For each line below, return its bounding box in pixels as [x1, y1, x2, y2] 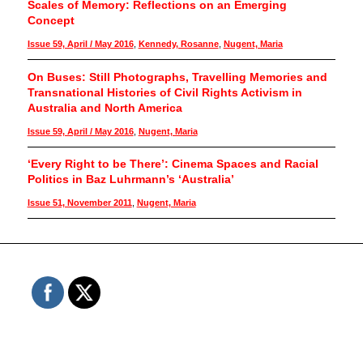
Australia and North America [27, 100, 182, 114]
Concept [27, 14, 75, 27]
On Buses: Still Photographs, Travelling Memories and [27, 70, 327, 83]
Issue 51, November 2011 [27, 198, 132, 208]
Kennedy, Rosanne [138, 39, 219, 49]
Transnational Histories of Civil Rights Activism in [27, 85, 302, 99]
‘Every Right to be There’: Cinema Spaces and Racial [27, 157, 318, 171]
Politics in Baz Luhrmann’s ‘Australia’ [27, 173, 234, 186]
